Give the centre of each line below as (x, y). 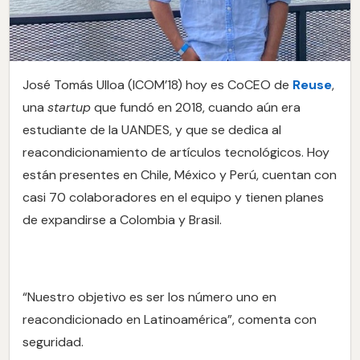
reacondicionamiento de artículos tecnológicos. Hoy (176, 152)
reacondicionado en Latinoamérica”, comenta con (170, 319)
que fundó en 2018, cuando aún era (196, 107)
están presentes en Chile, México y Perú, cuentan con (180, 174)
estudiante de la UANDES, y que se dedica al (152, 129)
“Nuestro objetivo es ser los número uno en (149, 297)
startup (69, 107)
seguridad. (53, 342)
